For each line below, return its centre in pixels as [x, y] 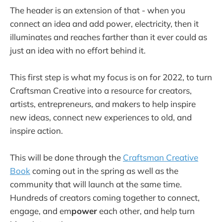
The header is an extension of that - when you [98, 10]
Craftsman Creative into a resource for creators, [101, 90]
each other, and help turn [146, 211]
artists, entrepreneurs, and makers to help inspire [103, 104]
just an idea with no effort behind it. [78, 50]
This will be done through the [66, 158]
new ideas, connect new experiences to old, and [101, 117]
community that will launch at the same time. [96, 184]
